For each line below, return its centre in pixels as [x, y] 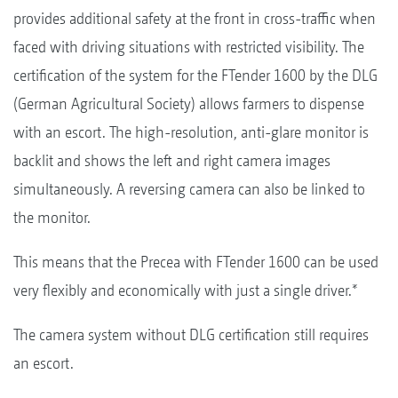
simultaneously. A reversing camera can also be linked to [189, 188]
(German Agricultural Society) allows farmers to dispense [189, 103]
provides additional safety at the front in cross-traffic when [195, 18]
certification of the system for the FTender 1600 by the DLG [195, 75]
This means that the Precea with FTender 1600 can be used [196, 261]
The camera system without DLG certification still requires [191, 334]
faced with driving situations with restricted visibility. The [189, 46]
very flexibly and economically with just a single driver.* [186, 290]
